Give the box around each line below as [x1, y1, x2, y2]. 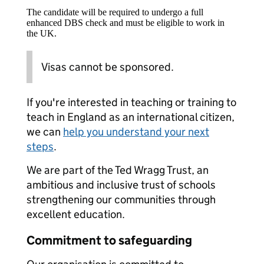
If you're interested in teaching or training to [27, 95, 236, 109]
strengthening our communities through [27, 193, 216, 206]
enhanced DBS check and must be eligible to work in [27, 18, 225, 28]
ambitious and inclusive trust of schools [27, 178, 216, 192]
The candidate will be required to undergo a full [27, 7, 203, 17]
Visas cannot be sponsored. [41, 60, 174, 74]
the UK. [27, 28, 57, 38]
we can [27, 125, 63, 138]
